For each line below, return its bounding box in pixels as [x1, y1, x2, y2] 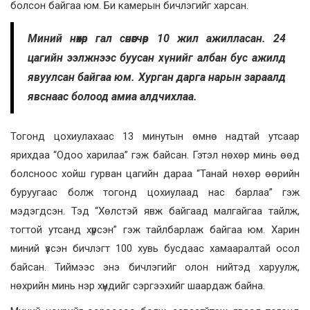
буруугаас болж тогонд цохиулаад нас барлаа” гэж [10, 186, 300, 199]
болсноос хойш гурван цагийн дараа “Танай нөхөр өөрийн [10, 167, 300, 181]
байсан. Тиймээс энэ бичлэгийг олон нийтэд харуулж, [10, 261, 300, 274]
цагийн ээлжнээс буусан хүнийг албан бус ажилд [28, 51, 286, 65]
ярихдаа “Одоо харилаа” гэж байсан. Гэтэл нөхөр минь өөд [10, 149, 300, 162]
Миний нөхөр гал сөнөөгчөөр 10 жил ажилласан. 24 [28, 32, 286, 46]
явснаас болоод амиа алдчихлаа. [28, 90, 197, 104]
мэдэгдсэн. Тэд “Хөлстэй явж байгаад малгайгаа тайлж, [10, 205, 300, 218]
